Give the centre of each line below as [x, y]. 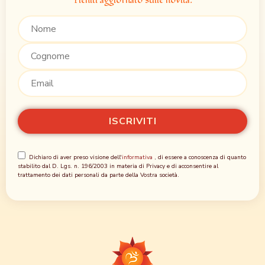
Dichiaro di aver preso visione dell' [75, 158]
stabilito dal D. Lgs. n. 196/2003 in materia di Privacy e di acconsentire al [118, 167]
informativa [137, 158]
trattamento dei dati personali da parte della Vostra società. [98, 175]
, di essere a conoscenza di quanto [199, 158]
